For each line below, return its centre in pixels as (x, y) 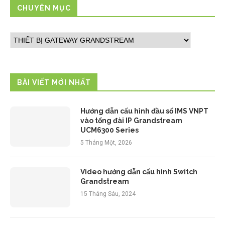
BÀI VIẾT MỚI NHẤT (54, 83)
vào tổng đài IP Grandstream (131, 121)
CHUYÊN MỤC (44, 8)
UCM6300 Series (109, 130)
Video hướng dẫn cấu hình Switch (139, 172)
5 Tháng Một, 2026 (106, 143)
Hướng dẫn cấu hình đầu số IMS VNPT (144, 111)
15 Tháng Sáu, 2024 (108, 194)
